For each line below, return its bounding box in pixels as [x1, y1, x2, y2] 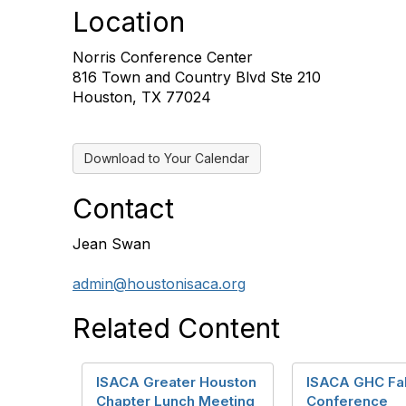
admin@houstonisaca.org [72, 275, 246, 293]
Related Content [72, 312, 280, 344]
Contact [72, 192, 174, 225]
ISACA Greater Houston [96, 373, 256, 391]
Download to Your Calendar [84, 150, 249, 166]
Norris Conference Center [72, 48, 253, 66]
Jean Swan [72, 235, 150, 253]
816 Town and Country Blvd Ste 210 [72, 68, 321, 86]
